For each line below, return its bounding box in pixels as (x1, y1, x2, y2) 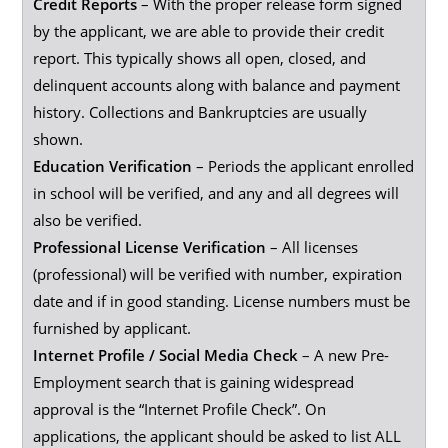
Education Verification (33, 156, 193, 176)
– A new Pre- (298, 345, 390, 365)
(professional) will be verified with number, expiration (33, 264, 403, 284)
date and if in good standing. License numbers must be (33, 291, 411, 311)
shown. (33, 129, 84, 149)
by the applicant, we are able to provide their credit (33, 21, 385, 41)
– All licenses (266, 237, 359, 257)
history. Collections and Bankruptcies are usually (33, 102, 368, 122)
